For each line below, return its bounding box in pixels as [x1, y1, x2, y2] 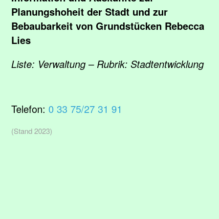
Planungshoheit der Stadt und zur [11, 4, 168, 19]
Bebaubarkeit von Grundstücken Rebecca [11, 19, 204, 33]
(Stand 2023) [11, 126, 52, 136]
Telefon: [11, 102, 48, 116]
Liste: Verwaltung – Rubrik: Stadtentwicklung [11, 57, 204, 71]
